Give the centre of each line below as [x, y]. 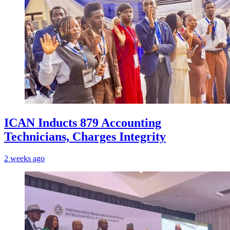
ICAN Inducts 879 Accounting [83, 123]
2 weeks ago [24, 159]
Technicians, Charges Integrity [85, 137]
